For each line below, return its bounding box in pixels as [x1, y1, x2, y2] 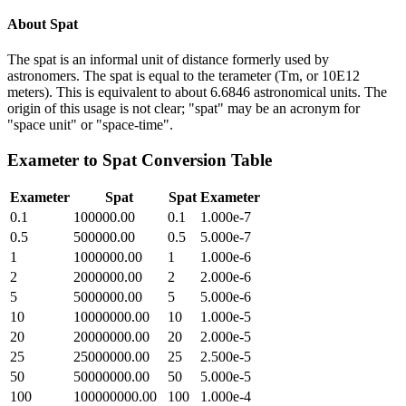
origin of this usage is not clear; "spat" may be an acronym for [7, 100, 360, 116]
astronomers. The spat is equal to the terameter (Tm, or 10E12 [7, 67, 360, 83]
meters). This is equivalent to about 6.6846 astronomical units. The [7, 83, 387, 100]
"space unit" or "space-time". [7, 116, 173, 132]
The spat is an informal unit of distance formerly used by [7, 51, 329, 67]
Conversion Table [137, 150, 272, 169]
